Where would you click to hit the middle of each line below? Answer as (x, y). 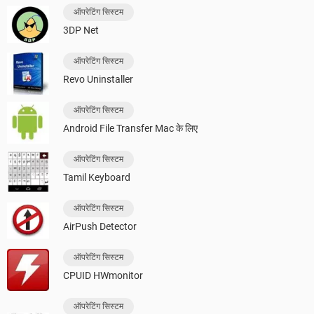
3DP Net (81, 30)
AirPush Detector (100, 226)
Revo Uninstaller (98, 79)
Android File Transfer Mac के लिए (130, 128)
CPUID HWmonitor (103, 275)
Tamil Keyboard (97, 177)
